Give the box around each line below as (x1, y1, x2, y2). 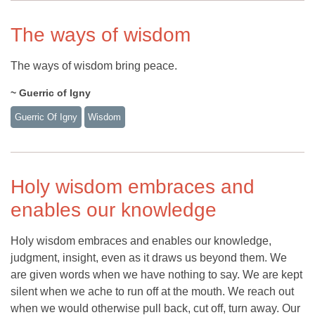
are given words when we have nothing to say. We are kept (11, 268, 302, 281)
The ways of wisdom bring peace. (11, 60, 177, 72)
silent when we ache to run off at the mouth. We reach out (11, 285, 294, 297)
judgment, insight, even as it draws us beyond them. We (11, 251, 287, 264)
